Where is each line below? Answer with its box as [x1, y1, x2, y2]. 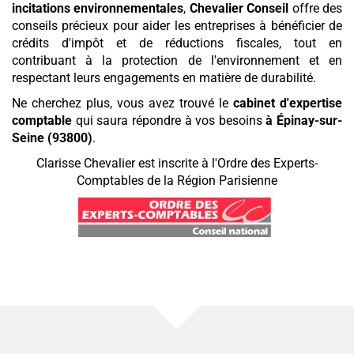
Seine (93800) [12, 130, 92, 146]
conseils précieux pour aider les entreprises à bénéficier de [12, 18, 342, 34]
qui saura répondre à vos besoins [72, 113, 262, 129]
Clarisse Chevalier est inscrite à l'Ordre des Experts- [36, 156, 318, 171]
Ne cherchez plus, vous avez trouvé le [12, 96, 233, 111]
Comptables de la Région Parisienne [77, 173, 277, 189]
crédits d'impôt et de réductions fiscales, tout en [12, 36, 342, 51]
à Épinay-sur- [265, 113, 342, 129]
